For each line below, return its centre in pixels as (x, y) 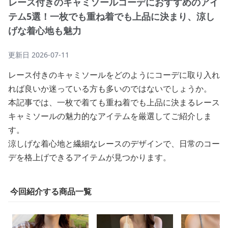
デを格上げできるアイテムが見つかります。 (90, 157)
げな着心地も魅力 (45, 31)
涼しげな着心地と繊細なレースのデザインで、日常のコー (114, 144)
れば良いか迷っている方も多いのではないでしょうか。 (110, 89)
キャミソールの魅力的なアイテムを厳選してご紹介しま (110, 116)
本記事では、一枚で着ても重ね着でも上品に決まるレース (114, 102)
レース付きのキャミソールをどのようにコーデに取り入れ (114, 75)
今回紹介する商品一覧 (51, 191)
